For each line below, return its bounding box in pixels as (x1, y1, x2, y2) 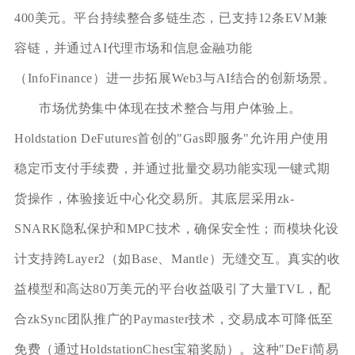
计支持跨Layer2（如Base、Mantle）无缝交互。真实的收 (13, 251, 341, 265)
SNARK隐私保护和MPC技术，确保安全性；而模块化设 (13, 221, 340, 235)
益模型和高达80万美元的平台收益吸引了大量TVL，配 (13, 281, 331, 296)
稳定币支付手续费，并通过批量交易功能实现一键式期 (13, 161, 330, 175)
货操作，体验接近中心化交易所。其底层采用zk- (13, 191, 295, 205)
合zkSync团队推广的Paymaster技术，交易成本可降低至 (13, 311, 334, 326)
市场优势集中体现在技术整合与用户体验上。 (38, 101, 302, 115)
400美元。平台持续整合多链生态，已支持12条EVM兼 (13, 10, 329, 25)
